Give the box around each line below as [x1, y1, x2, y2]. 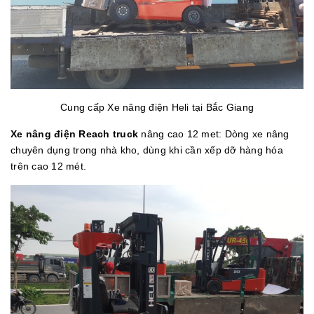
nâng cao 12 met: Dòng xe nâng [138, 128, 289, 140]
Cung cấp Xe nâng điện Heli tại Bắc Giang [60, 102, 254, 114]
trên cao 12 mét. [11, 161, 86, 172]
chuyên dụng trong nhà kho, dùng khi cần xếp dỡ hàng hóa [11, 144, 283, 156]
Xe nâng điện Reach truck [11, 128, 138, 140]
